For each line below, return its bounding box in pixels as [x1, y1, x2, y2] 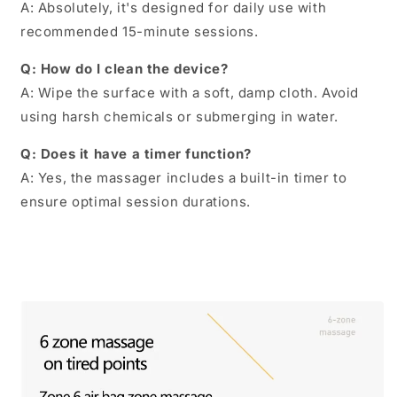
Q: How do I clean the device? [20, 59, 229, 77]
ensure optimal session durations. [20, 192, 251, 210]
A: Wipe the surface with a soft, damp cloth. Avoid [20, 83, 360, 101]
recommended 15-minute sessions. [20, 22, 259, 40]
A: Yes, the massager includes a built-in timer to [20, 168, 347, 186]
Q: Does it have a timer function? [20, 144, 252, 162]
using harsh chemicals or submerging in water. [20, 107, 339, 125]
